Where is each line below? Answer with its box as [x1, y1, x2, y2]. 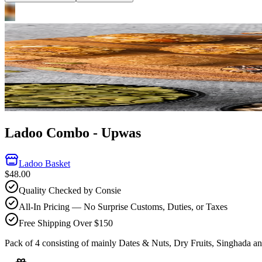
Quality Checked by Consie [19, 185, 121, 195]
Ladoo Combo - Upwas [5, 125, 141, 140]
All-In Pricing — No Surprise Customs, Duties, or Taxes [19, 201, 227, 212]
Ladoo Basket [19, 158, 70, 168]
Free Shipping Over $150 [19, 218, 113, 228]
